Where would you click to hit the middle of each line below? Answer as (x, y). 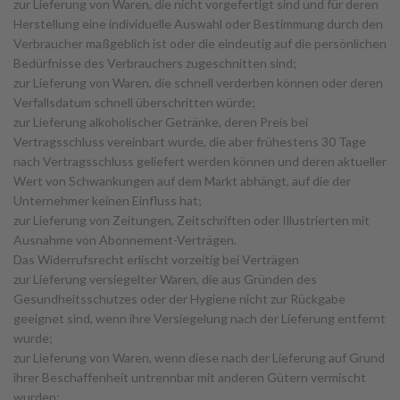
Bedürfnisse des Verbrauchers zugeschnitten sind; (155, 63)
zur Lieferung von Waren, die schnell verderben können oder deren (198, 83)
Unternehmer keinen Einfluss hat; (108, 200)
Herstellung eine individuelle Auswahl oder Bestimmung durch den (198, 24)
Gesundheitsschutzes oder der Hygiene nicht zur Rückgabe (179, 299)
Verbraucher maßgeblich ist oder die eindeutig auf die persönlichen (200, 43)
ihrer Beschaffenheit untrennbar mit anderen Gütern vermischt (190, 377)
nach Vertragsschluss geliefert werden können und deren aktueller (200, 161)
